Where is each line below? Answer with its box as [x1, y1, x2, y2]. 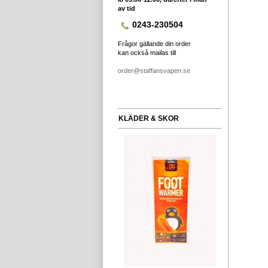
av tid [118, 5, 135, 12]
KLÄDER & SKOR [118, 114, 179, 123]
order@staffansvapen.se [118, 67, 190, 74]
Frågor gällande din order [118, 40, 191, 47]
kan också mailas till [118, 49, 176, 56]
